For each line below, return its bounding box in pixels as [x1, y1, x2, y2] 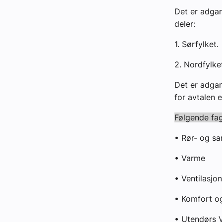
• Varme [174, 153, 208, 164]
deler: [174, 19, 198, 29]
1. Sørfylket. [174, 39, 221, 50]
